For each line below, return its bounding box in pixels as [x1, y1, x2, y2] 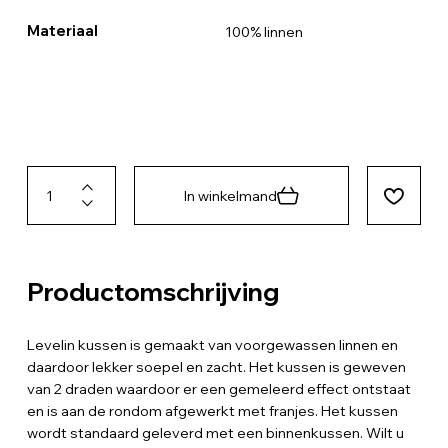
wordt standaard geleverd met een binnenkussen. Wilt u [26, 423, 404, 442]
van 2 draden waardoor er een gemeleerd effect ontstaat [26, 379, 411, 398]
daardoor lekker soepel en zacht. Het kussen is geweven [26, 357, 406, 376]
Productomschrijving [26, 275, 279, 307]
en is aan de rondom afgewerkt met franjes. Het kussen [26, 401, 398, 420]
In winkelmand [184, 186, 278, 205]
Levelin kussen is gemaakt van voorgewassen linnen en [26, 335, 398, 354]
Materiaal [26, 21, 98, 40]
